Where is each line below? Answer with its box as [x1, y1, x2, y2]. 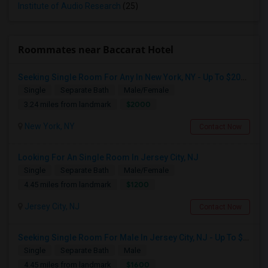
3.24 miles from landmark [24, 100, 111, 109]
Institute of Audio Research [18, 1, 121, 11]
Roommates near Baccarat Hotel [18, 43, 173, 56]
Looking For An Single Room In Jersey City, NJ [18, 153, 199, 162]
